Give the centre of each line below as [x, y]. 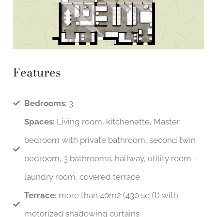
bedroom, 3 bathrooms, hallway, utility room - [110, 159]
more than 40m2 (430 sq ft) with [117, 195]
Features [37, 73]
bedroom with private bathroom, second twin [110, 140]
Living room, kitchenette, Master [117, 122]
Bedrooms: [45, 103]
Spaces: [39, 122]
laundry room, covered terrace [82, 177]
